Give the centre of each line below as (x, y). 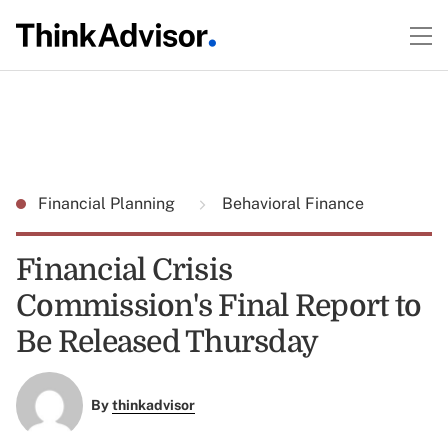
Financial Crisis (124, 270)
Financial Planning (108, 203)
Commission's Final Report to (218, 306)
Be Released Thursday (167, 342)
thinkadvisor (153, 405)
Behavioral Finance (291, 203)
